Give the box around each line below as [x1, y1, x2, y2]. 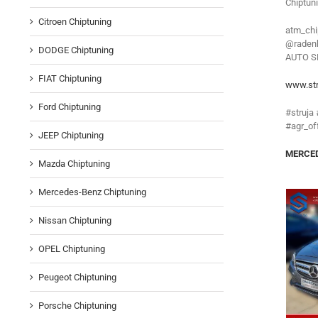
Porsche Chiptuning [38, 300, 116, 312]
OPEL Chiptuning [38, 243, 105, 255]
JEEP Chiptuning [38, 130, 104, 141]
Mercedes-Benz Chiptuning [38, 187, 146, 198]
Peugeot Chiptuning [38, 272, 116, 283]
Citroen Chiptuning [38, 16, 111, 28]
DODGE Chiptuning [38, 45, 114, 56]
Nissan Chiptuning [38, 215, 111, 226]
